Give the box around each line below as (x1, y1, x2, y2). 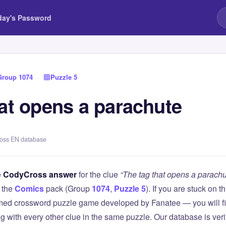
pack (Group (44, 183, 92, 194)
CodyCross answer (3, 168, 77, 180)
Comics (15, 183, 44, 194)
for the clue (77, 168, 120, 180)
